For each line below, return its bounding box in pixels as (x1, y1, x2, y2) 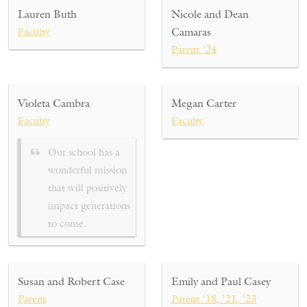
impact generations (48, 198, 130, 212)
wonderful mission (48, 162, 127, 176)
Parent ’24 (171, 42, 217, 56)
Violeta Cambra (18, 96, 90, 110)
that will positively (48, 180, 127, 194)
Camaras (171, 25, 212, 39)
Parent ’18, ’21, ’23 (171, 292, 257, 306)
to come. (48, 216, 86, 230)
